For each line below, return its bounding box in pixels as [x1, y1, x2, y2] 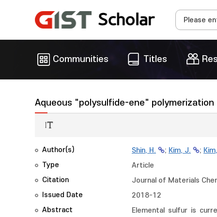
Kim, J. [169, 146, 191, 155]
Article [132, 161, 154, 170]
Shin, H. [132, 146, 156, 155]
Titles [143, 54, 167, 64]
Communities [53, 54, 108, 64]
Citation [42, 176, 69, 184]
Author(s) [42, 146, 75, 154]
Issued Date [42, 191, 83, 199]
